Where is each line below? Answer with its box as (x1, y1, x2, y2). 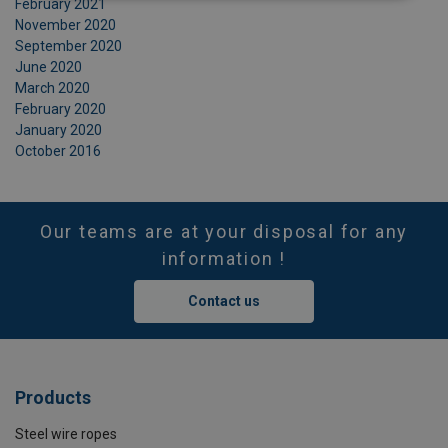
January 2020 (15, 122, 102, 138)
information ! (161, 248, 287, 269)
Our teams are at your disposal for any (39, 221, 409, 242)
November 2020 (15, 17, 116, 33)
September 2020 (15, 38, 122, 54)
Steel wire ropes (15, 426, 117, 442)
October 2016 (15, 143, 101, 159)
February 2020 (15, 101, 106, 117)
